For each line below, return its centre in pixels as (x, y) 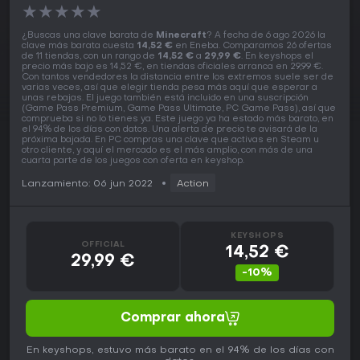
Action (193, 184)
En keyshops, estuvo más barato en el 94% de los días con (180, 351)
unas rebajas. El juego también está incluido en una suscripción (165, 99)
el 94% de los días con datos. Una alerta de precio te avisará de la (170, 130)
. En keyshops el (277, 57)
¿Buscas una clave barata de (89, 36)
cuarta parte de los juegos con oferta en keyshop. (133, 162)
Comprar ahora (173, 319)
